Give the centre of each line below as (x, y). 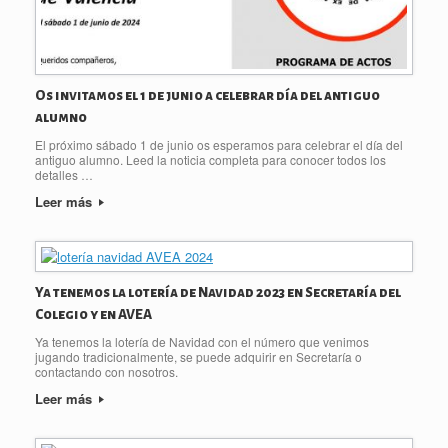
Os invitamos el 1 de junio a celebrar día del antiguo (207, 95)
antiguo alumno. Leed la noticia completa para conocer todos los (210, 159)
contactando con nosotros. (106, 371)
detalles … (64, 174)
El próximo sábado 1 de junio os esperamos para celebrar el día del (219, 144)
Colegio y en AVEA (93, 314)
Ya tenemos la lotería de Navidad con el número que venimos (202, 341)
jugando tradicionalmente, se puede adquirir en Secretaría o (198, 356)
